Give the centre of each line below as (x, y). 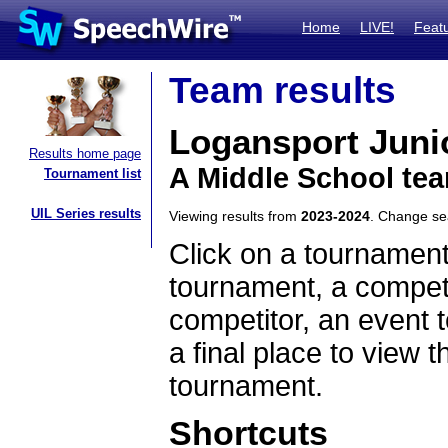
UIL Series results (86, 213)
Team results (282, 90)
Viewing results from (235, 216)
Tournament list (92, 173)
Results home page (85, 153)
